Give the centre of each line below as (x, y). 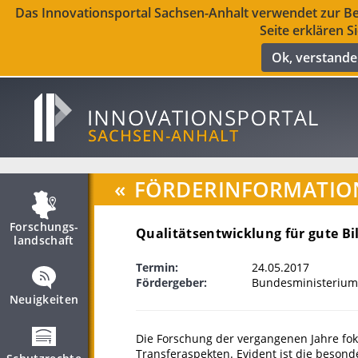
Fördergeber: (171, 282)
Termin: (157, 267)
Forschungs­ (44, 227)
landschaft (44, 240)
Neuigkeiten (44, 299)
